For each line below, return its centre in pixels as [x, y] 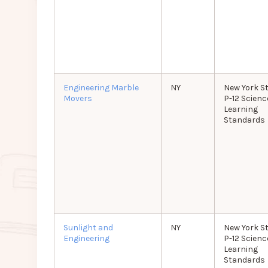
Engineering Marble [101, 88]
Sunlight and [88, 228]
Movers [77, 99]
